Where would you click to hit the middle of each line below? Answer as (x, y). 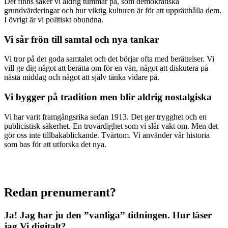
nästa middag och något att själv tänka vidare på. (82, 77)
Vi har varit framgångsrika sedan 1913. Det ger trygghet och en (105, 117)
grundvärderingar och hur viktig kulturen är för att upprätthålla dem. (113, 10)
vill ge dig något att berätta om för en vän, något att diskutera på (106, 68)
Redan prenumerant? (60, 192)
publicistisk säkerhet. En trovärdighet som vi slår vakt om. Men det (111, 126)
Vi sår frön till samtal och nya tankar (81, 39)
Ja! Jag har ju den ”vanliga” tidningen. (87, 215)
